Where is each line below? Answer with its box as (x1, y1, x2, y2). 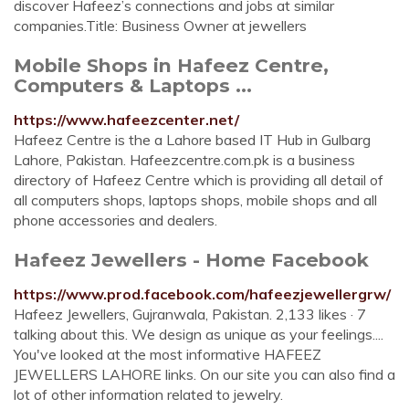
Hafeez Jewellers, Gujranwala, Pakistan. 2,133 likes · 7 (14, 305, 366, 323)
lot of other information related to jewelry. (14, 385, 283, 404)
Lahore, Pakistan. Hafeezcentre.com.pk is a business (14, 151, 355, 169)
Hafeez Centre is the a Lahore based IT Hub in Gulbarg (14, 131, 371, 149)
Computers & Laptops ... (14, 74, 252, 97)
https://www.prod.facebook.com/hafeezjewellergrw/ (14, 285, 391, 303)
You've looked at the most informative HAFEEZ (14, 345, 321, 363)
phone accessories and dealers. (14, 211, 217, 229)
